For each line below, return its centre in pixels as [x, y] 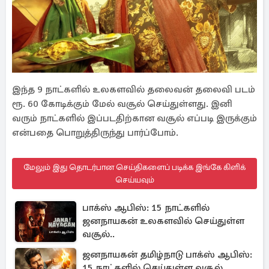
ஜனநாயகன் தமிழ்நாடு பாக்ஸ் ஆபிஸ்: [167, 255]
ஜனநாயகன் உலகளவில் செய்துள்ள [163, 221]
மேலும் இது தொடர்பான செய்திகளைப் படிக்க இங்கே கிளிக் [134, 167]
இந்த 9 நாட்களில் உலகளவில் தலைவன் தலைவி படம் [134, 89]
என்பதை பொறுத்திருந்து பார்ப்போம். [95, 133]
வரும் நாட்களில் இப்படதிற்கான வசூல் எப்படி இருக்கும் [134, 118]
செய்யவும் [134, 180]
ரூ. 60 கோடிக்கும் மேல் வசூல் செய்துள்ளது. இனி [122, 104]
